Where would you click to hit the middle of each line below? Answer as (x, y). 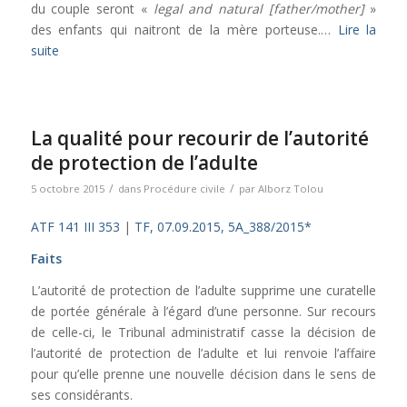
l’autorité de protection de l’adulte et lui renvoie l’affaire (203, 353)
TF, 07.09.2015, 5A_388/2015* (223, 227)
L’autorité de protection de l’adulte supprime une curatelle (203, 291)
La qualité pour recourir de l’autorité (199, 138)
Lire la (357, 29)
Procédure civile (184, 188)
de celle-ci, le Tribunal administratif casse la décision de (203, 333)
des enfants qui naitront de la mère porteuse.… (184, 29)
